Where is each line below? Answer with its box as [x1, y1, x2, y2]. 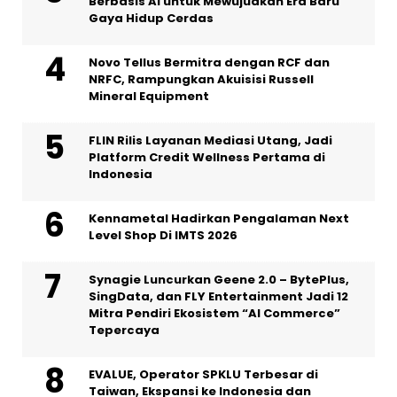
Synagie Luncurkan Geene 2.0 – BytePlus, [89, 271, 349, 289]
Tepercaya [89, 322, 160, 339]
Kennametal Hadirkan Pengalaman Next [89, 210, 349, 228]
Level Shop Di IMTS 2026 [89, 227, 237, 245]
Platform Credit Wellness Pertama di [89, 149, 325, 167]
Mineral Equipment [89, 88, 209, 105]
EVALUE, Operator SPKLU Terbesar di [89, 366, 318, 384]
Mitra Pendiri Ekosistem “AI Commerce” [89, 305, 340, 323]
